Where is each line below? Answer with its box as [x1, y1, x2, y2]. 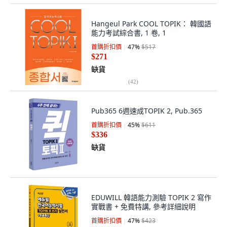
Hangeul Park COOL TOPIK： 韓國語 [91, 19, 211, 28]
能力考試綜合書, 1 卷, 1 [91, 28, 166, 37]
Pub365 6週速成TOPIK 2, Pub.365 [91, 106, 202, 116]
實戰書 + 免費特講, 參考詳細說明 [91, 202, 196, 211]
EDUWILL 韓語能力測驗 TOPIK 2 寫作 [91, 193, 211, 202]
